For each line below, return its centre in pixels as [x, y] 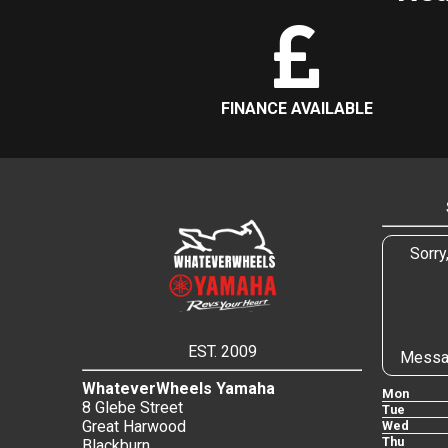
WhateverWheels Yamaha [178, 389]
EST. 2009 [222, 352]
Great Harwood [134, 427]
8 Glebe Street [132, 408]
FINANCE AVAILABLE [297, 109]
